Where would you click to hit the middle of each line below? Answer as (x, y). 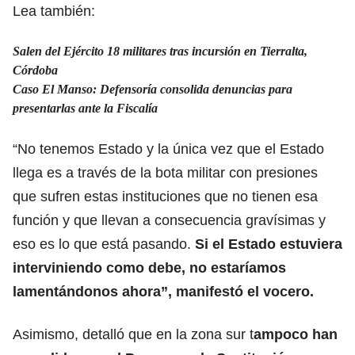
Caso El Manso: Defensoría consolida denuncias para (153, 89)
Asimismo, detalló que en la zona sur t (133, 334)
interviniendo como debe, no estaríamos (149, 267)
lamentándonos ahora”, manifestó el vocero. (163, 291)
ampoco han (296, 334)
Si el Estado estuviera (267, 244)
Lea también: (56, 11)
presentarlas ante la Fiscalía (85, 108)
